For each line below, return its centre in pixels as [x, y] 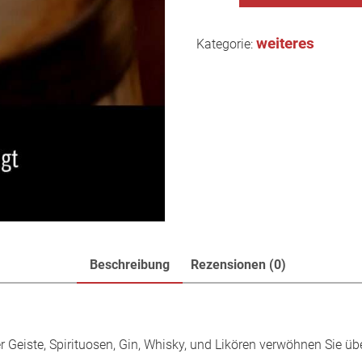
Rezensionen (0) [238, 264]
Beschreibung [129, 264]
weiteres [286, 43]
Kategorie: [227, 44]
